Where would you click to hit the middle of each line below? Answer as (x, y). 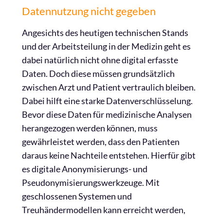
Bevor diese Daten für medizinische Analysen (107, 114)
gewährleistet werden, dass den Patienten (101, 142)
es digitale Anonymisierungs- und (85, 169)
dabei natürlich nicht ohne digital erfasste (100, 60)
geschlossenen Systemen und (77, 196)
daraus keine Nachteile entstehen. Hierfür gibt (109, 155)
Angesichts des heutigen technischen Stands (105, 33)
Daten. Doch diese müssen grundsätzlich (98, 73)
